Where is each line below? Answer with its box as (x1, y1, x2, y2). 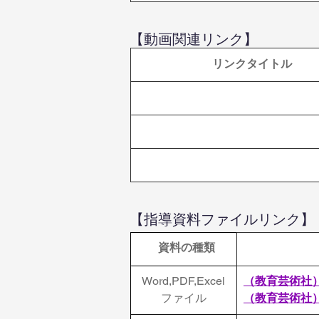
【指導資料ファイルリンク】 (130, 211, 315, 228)
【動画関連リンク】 (130, 31, 258, 48)
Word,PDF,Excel (142, 274, 225, 288)
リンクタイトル (211, 57, 292, 70)
